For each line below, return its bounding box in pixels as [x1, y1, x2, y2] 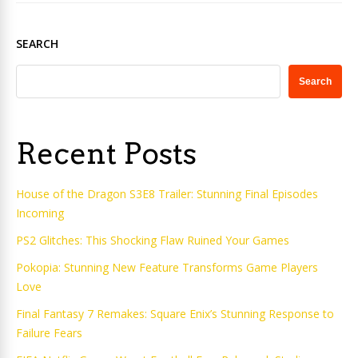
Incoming [16, 205, 64, 221]
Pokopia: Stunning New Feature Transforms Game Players [16, 260, 318, 275]
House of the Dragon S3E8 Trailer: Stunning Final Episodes [16, 186, 318, 201]
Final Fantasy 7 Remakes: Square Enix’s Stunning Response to [16, 306, 334, 321]
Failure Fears [16, 325, 82, 340]
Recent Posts [16, 136, 197, 171]
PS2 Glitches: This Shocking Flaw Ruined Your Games [16, 233, 289, 248]
